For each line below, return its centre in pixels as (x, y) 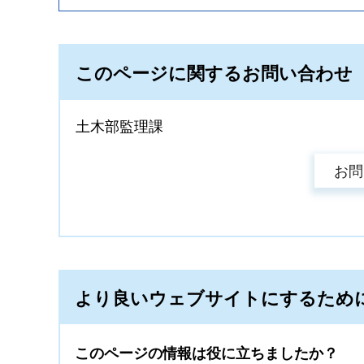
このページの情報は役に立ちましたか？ (206, 354)
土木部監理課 (119, 126)
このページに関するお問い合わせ (214, 73)
